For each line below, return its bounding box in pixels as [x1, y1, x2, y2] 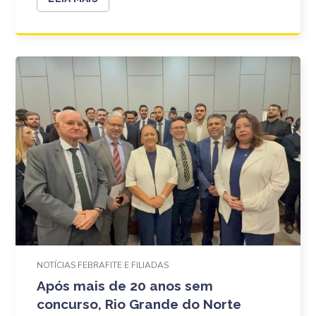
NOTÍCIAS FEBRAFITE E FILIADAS [37, 259, 169, 271]
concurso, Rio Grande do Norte [37, 296, 242, 312]
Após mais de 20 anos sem [37, 277, 214, 293]
